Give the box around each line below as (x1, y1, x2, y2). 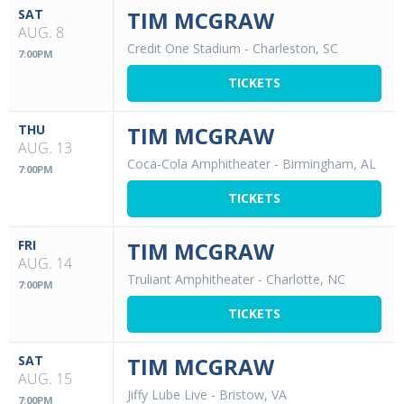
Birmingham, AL (282, 154, 376, 172)
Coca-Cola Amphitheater (127, 154, 271, 172)
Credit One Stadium (127, 39, 241, 57)
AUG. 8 (18, 22, 64, 42)
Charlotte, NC (266, 270, 345, 288)
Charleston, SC (252, 39, 338, 57)
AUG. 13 (18, 137, 72, 158)
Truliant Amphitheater (127, 270, 254, 288)
